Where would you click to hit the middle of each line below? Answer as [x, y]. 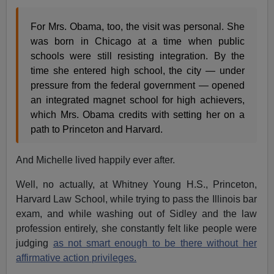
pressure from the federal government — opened [138, 85]
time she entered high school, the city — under [138, 70]
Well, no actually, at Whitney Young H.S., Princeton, [136, 184]
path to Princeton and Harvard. [97, 129]
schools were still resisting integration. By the [138, 56]
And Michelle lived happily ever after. [96, 160]
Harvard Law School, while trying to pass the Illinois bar [136, 199]
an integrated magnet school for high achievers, [138, 100]
